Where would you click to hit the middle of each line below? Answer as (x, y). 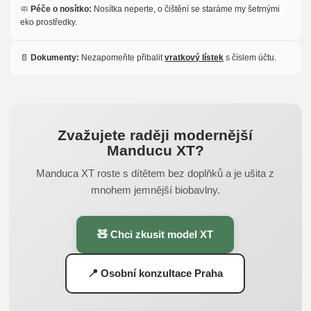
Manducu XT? (155, 150)
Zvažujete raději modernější (155, 135)
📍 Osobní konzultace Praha (155, 273)
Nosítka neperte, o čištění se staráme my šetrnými (186, 9)
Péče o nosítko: (61, 9)
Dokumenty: (55, 57)
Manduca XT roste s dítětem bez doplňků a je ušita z (155, 173)
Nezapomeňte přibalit (122, 57)
